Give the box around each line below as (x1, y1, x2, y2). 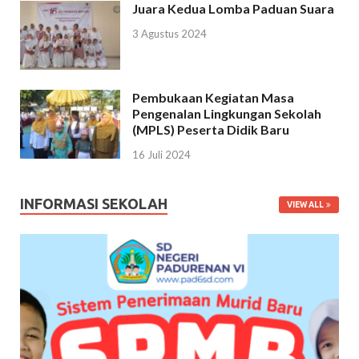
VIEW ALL (287, 200, 324, 210)
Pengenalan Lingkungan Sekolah (132, 105, 321, 121)
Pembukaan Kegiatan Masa (132, 89, 294, 105)
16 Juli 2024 (132, 148, 191, 162)
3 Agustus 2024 (132, 27, 207, 41)
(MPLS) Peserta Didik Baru (132, 121, 289, 137)
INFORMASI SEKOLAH (20, 196, 167, 212)
